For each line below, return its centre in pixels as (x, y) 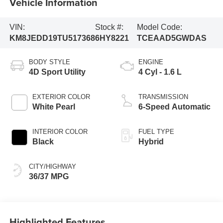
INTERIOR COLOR (60, 131)
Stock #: (109, 27)
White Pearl (54, 107)
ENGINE (151, 62)
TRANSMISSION (163, 97)
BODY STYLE (49, 62)
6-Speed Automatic (174, 107)
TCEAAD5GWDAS (172, 38)
